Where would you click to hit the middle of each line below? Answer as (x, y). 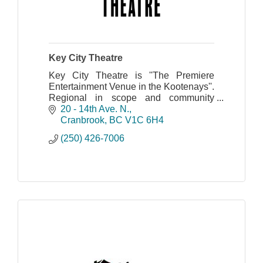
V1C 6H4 (144, 120)
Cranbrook (82, 120)
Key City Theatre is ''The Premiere (131, 75)
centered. (68, 109)
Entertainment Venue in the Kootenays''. (131, 86)
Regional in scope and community (131, 97)
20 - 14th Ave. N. (95, 109)
